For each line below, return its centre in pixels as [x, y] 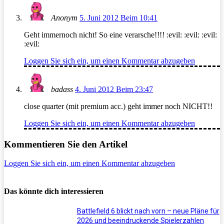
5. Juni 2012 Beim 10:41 [118, 18]
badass [62, 89]
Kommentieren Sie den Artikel [66, 144]
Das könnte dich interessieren [54, 191]
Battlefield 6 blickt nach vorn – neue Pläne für [148, 211]
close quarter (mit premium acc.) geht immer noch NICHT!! [118, 106]
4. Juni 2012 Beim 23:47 [114, 89]
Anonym [64, 18]
